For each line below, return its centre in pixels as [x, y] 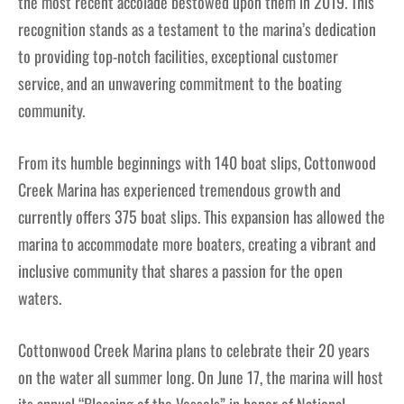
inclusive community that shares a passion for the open [180, 271]
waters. [40, 298]
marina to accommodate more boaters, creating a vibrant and [197, 244]
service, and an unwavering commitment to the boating [180, 83]
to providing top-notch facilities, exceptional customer [178, 56]
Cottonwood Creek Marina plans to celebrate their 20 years [194, 350]
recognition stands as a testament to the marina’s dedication [197, 29]
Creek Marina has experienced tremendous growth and [179, 190]
